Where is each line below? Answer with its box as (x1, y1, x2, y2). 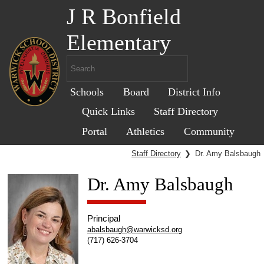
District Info (167, 85, 220, 98)
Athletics (126, 125, 165, 137)
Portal (82, 125, 108, 137)
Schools (70, 85, 104, 98)
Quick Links (82, 105, 136, 118)
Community (183, 125, 235, 137)
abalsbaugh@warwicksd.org (87, 225, 182, 234)
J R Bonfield (67, 4, 181, 29)
